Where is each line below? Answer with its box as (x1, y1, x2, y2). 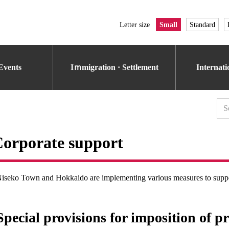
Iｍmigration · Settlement (71, 63, 158, 72)
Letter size (120, 20, 150, 29)
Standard (190, 20, 215, 29)
